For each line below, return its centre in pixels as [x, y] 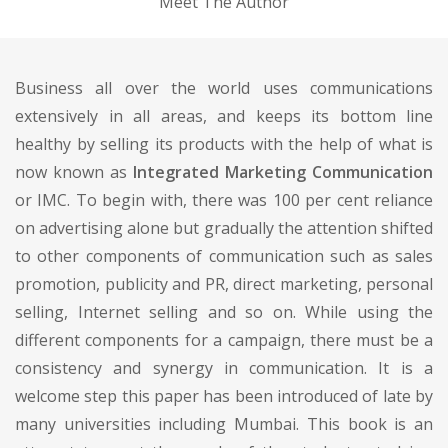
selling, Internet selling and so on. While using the [224, 311]
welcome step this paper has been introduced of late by [224, 395]
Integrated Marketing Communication [280, 171]
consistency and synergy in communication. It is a [224, 367]
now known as [71, 171]
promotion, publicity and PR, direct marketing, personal [224, 283]
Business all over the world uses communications [224, 87]
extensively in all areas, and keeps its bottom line [224, 115]
